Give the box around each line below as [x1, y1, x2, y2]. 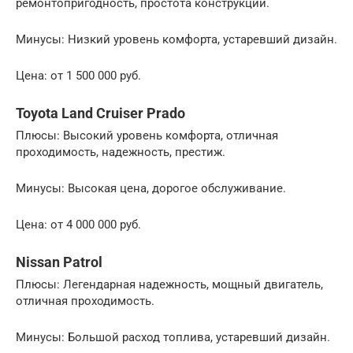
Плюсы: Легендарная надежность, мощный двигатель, [16, 277, 323, 292]
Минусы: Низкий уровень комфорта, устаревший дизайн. [16, 32, 337, 47]
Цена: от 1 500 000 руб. [16, 69, 141, 84]
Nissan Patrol [16, 254, 102, 271]
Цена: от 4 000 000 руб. [16, 217, 141, 232]
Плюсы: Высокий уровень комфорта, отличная [16, 128, 278, 143]
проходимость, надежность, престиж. [16, 145, 225, 160]
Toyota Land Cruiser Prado [16, 105, 185, 122]
